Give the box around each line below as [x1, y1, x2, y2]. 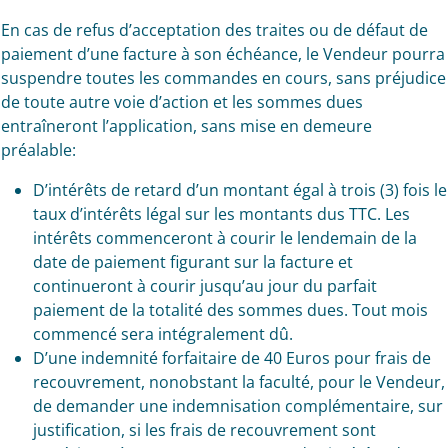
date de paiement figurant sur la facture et [32, 251, 353, 273]
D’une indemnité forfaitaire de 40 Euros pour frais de [32, 347, 431, 369]
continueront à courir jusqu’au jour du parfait [32, 275, 377, 297]
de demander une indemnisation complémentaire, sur [32, 395, 443, 417]
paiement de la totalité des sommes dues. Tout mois [32, 299, 428, 321]
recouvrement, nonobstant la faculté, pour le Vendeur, [32, 371, 445, 393]
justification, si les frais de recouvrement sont [32, 419, 376, 441]
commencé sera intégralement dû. [32, 323, 293, 345]
